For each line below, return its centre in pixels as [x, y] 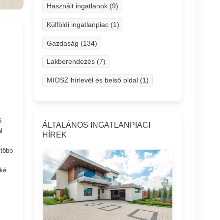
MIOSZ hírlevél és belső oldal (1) [97, 80]
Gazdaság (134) [72, 43]
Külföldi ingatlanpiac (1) [83, 24]
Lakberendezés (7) [76, 62]
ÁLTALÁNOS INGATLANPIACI [96, 125]
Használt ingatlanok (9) [82, 6]
